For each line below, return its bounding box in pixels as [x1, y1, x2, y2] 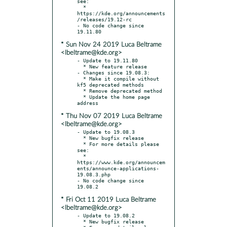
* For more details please [77, 140, 83, 147]
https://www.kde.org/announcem [77, 159, 165, 165]
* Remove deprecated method [77, 87, 83, 94]
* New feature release [77, 63, 83, 69]
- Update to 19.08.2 [77, 212, 135, 218]
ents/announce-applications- [77, 165, 159, 171]
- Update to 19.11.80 [77, 57, 138, 63]
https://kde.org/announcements [77, 10, 165, 16]
